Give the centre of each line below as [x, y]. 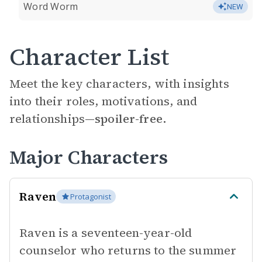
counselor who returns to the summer [128, 250]
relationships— [52, 119]
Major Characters [89, 157]
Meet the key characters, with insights [119, 84]
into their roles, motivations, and [104, 101]
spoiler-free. [131, 119]
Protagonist [91, 196]
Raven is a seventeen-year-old [106, 233]
